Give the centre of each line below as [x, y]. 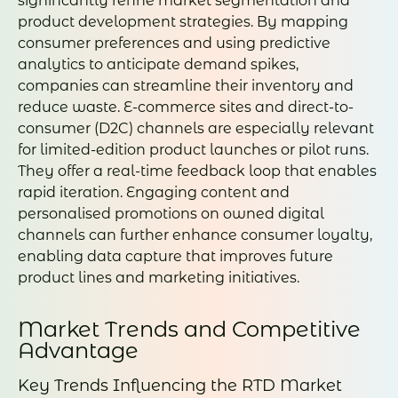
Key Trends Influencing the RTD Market [180, 385]
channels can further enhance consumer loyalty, [195, 235]
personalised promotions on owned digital [171, 214]
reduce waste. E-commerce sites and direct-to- [186, 107]
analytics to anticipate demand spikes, [158, 65]
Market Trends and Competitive [189, 330]
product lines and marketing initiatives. [159, 278]
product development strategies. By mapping [183, 22]
